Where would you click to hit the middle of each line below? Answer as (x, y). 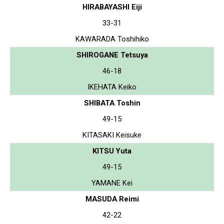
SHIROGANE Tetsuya (112, 55)
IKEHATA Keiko (112, 87)
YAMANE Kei (112, 183)
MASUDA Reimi (112, 199)
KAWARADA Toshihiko (112, 39)
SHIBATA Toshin (112, 103)
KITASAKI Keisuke (112, 135)
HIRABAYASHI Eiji (112, 7)
